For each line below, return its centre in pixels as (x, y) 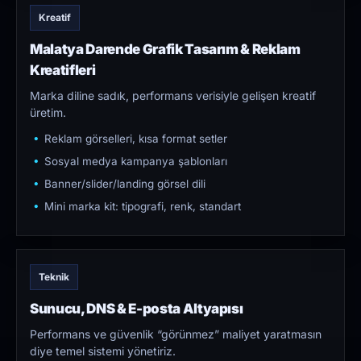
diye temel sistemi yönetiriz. (103, 351)
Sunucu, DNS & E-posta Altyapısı (137, 309)
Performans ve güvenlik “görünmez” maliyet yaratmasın (176, 334)
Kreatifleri (63, 71)
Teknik (54, 277)
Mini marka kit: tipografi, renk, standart (143, 207)
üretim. (48, 113)
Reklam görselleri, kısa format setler (136, 139)
